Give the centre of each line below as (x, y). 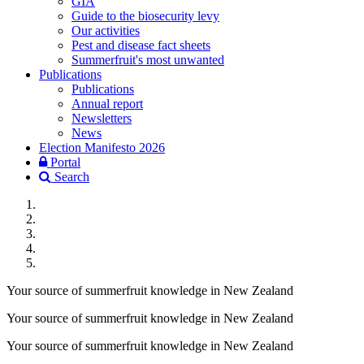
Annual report (107, 104)
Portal (64, 162)
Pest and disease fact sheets (141, 45)
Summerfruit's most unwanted (148, 60)
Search (70, 177)
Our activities (106, 30)
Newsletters (102, 118)
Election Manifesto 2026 (102, 147)
